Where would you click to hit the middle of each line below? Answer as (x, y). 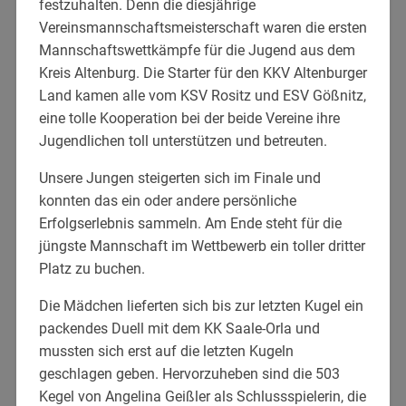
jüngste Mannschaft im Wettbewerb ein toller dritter (202, 246)
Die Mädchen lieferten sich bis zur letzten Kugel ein (201, 305)
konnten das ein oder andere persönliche (167, 200)
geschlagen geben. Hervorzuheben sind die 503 (189, 373)
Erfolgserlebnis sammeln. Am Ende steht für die (190, 223)
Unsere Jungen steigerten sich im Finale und (179, 178)
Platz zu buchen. (92, 268)
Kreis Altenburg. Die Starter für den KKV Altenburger (203, 72)
